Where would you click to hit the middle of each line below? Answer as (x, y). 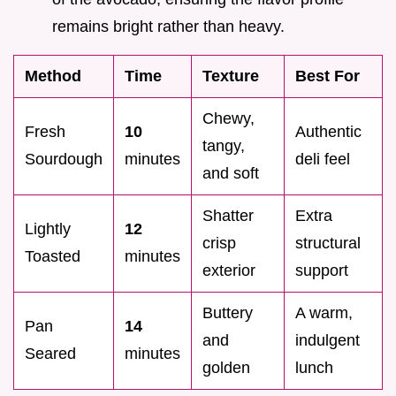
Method (53, 76)
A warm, (324, 313)
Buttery (228, 313)
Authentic (328, 132)
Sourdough (64, 160)
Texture (231, 76)
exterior (229, 271)
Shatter (228, 216)
